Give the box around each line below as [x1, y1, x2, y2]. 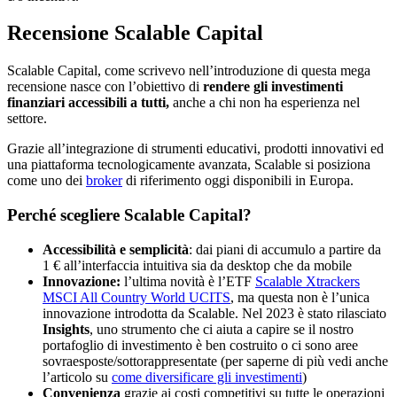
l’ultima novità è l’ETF [124, 273, 255, 289]
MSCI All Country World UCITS [43, 289, 230, 305]
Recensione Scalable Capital [7, 21, 263, 45]
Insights [43, 321, 90, 337]
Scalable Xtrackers [255, 273, 360, 289]
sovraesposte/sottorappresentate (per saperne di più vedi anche [43, 353, 388, 369]
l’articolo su [43, 369, 112, 385]
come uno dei [7, 173, 86, 189]
